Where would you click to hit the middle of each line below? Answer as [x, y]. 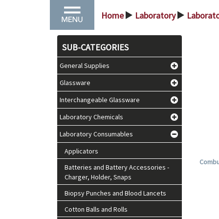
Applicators [81, 151]
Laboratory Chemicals [91, 117]
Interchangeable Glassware [100, 100]
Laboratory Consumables [96, 134]
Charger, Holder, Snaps [98, 177]
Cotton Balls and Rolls [96, 209]
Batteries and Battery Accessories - [117, 167]
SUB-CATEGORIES [95, 47]
